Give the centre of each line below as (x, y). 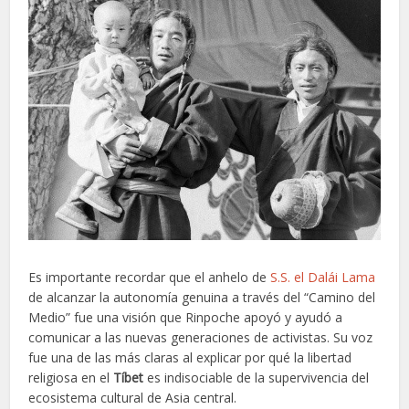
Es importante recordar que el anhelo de (150, 278)
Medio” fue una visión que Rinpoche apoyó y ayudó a (186, 318)
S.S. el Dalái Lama (323, 278)
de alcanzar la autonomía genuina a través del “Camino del (202, 298)
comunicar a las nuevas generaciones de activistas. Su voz (201, 338)
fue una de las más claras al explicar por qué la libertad (190, 358)
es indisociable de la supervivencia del (257, 378)
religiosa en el (71, 378)
